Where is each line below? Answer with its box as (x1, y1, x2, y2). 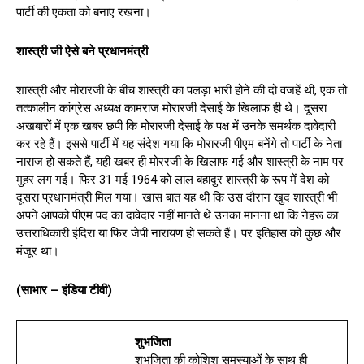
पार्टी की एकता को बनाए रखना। (16, 4, 151, 19)
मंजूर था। (16, 243, 59, 258)
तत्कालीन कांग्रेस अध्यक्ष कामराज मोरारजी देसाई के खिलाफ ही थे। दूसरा (16, 100, 327, 115)
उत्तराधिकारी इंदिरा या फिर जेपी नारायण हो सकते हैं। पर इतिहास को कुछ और (16, 225, 341, 240)
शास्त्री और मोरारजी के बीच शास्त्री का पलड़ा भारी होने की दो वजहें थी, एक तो (16, 82, 347, 97)
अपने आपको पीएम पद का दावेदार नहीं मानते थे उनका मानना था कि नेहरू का (16, 207, 338, 223)
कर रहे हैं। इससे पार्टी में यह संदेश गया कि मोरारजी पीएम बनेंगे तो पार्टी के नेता (16, 136, 342, 151)
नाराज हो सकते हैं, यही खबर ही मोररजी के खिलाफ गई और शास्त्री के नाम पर (16, 154, 344, 169)
